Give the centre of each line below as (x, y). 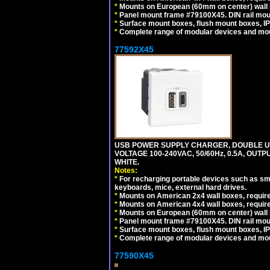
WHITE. (127, 162)
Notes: (126, 171)
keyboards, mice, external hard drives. (181, 187)
